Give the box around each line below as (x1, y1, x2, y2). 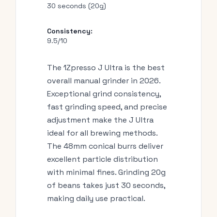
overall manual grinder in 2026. (47, 76, 160, 86)
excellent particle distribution (47, 154, 158, 164)
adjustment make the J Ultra (47, 115, 154, 125)
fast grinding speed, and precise (47, 102, 167, 112)
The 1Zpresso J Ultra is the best (47, 62, 165, 73)
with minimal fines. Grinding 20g (47, 167, 166, 177)
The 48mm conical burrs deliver (47, 141, 163, 151)
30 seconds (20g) (47, 1, 106, 10)
